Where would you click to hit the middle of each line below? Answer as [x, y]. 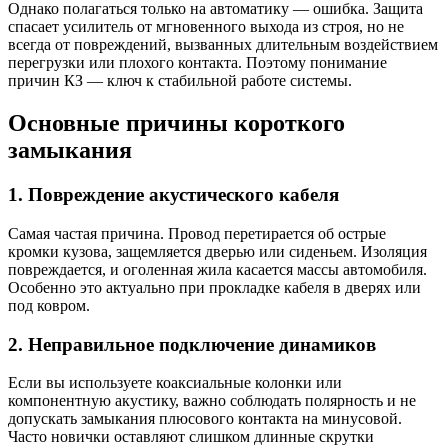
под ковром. [49, 305]
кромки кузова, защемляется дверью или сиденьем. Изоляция [217, 251]
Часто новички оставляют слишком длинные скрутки [191, 437]
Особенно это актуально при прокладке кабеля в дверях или [214, 287]
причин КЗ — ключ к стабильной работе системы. [180, 81]
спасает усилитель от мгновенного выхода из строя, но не [206, 27]
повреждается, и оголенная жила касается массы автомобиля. [217, 269]
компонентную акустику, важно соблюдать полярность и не [212, 401]
